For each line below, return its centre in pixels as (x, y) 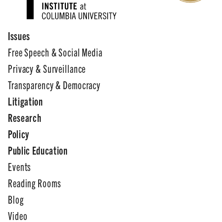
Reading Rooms (35, 183)
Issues (19, 35)
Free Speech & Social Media (55, 52)
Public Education (38, 150)
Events (20, 166)
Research (25, 117)
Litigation (26, 101)
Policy (19, 134)
